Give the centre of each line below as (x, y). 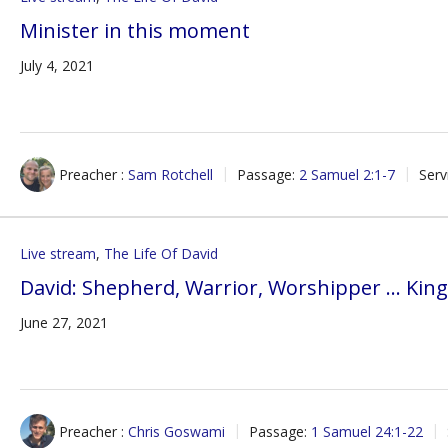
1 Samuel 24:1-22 (367, 431)
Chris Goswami (177, 431)
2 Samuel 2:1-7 (347, 174)
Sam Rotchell (171, 174)
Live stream (58, 253)
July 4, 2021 (57, 65)
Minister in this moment (135, 30)
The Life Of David (161, 253)
